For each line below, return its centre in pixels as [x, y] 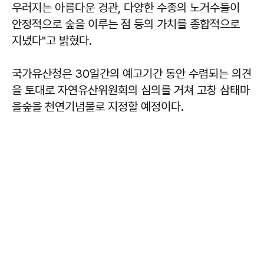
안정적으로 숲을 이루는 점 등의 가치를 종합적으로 [126, 24]
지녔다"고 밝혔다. [52, 40]
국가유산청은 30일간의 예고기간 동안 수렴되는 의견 [132, 73]
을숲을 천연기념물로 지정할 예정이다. [98, 106]
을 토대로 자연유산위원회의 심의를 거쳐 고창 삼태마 [131, 90]
